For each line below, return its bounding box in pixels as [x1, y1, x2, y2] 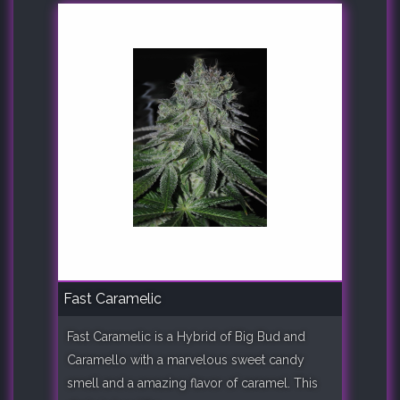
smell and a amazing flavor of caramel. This [67, 375, 318, 390]
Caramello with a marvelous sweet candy [67, 352, 304, 367]
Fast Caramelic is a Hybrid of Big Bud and [67, 329, 305, 344]
